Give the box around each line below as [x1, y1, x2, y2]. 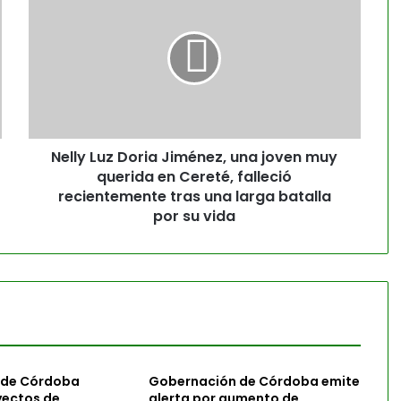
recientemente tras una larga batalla [57, 186, 331, 207]
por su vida [153, 206, 236, 226]
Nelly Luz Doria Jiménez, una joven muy [51, 147, 338, 167]
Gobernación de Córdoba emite [148, 372, 360, 390]
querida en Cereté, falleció [97, 166, 293, 187]
